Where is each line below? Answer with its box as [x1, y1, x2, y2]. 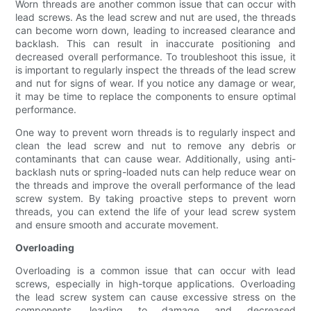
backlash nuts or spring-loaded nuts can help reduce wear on [15, 166, 296, 178]
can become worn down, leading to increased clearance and [15, 24, 296, 37]
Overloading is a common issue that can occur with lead [15, 264, 296, 277]
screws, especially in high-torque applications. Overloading [15, 278, 296, 290]
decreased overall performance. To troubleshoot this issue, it [15, 51, 296, 63]
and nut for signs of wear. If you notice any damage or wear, [15, 77, 296, 90]
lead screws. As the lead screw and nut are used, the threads [15, 11, 296, 24]
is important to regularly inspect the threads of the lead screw [15, 64, 296, 76]
